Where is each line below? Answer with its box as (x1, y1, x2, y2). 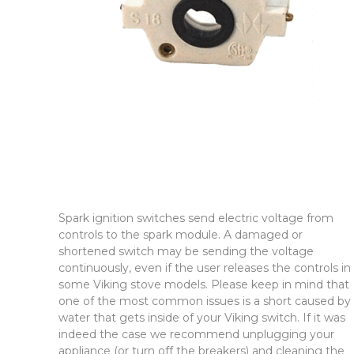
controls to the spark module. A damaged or (58, 228, 303, 243)
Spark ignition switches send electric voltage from (58, 211, 334, 226)
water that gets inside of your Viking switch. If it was (58, 311, 346, 326)
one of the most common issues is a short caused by (58, 294, 352, 309)
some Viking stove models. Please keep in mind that (58, 277, 350, 292)
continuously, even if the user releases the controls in (58, 261, 352, 276)
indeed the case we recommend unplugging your (58, 327, 335, 342)
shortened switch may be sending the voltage (58, 244, 314, 259)
